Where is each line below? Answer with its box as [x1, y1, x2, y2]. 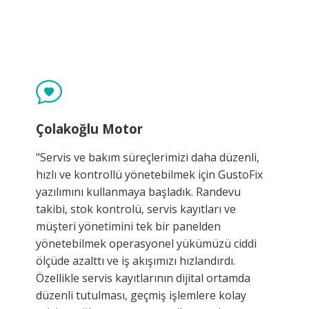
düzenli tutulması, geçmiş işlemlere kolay [36, 288, 246, 303]
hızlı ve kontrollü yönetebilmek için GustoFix [36, 167, 263, 183]
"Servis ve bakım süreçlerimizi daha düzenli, [36, 150, 259, 166]
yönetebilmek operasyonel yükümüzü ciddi [36, 236, 257, 252]
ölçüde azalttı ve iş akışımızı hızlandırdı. [36, 253, 235, 269]
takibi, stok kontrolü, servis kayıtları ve [36, 201, 236, 217]
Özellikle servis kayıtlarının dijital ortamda [36, 270, 250, 286]
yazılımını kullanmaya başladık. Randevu [36, 184, 241, 200]
